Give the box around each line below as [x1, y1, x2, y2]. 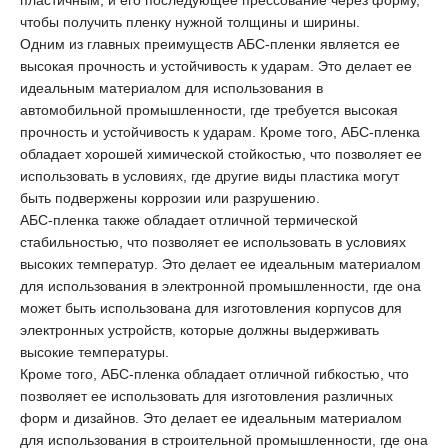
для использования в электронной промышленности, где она [20, 277, 421, 294]
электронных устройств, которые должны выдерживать [20, 321, 379, 338]
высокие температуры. [20, 343, 169, 360]
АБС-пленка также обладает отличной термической [20, 211, 358, 228]
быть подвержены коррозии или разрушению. [20, 189, 320, 206]
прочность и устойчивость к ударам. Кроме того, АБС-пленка [20, 123, 420, 140]
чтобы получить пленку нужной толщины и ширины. [20, 13, 360, 30]
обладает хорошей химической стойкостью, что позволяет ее [20, 145, 422, 162]
